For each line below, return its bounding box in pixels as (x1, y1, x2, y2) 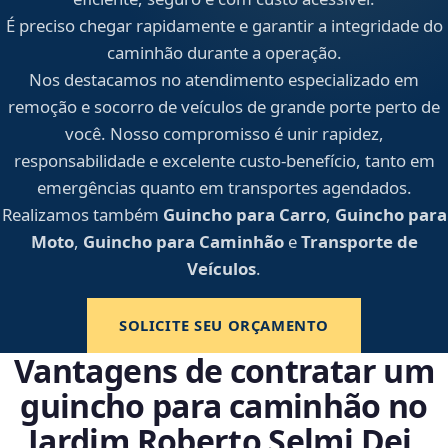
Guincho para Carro (162, 203, 326, 227)
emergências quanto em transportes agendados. (36, 176, 412, 200)
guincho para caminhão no (20, 384, 428, 428)
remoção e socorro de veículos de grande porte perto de (8, 95, 440, 119)
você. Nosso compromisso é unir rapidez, (64, 122, 384, 146)
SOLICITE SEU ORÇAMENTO (118, 315, 329, 336)
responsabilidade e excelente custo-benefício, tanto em (13, 149, 435, 173)
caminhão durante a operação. (106, 41, 342, 65)
